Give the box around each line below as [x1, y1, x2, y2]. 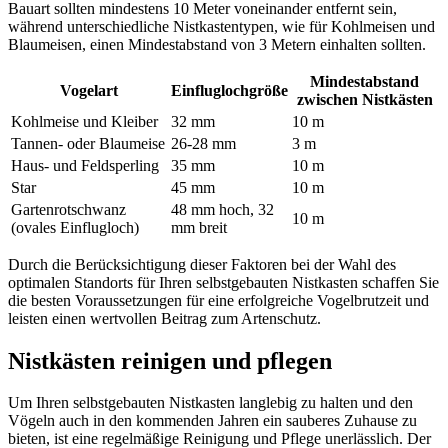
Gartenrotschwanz [11, 200, 126, 218]
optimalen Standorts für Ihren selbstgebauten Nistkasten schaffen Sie [8, 273, 439, 291]
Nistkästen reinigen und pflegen [8, 347, 332, 374]
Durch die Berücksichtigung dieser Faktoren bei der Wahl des [8, 255, 396, 273]
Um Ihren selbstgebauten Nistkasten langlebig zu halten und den [8, 394, 413, 412]
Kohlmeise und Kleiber [11, 112, 158, 130]
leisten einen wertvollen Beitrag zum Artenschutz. [8, 309, 321, 327]
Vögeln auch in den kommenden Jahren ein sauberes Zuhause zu [8, 412, 417, 430]
